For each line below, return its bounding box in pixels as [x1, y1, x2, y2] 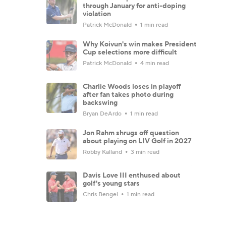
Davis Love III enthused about [83, 171, 181, 180]
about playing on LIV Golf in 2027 [83, 136, 192, 146]
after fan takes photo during [83, 90, 174, 99]
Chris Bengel [83, 190, 120, 198]
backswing [83, 98, 118, 107]
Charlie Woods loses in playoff [83, 82, 181, 91]
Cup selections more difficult [83, 47, 177, 57]
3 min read [129, 148, 159, 156]
